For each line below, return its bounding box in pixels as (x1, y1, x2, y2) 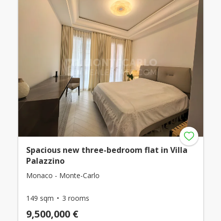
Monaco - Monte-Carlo (26, 170, 100, 180)
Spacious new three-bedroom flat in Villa (26, 144, 187, 155)
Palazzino (26, 155, 65, 166)
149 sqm (26, 193, 54, 203)
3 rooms (62, 193, 89, 203)
